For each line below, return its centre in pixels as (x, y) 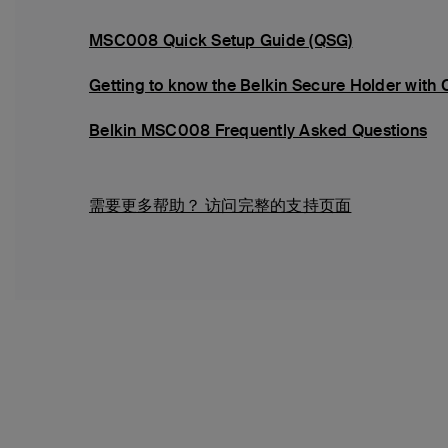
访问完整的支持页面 (278, 205)
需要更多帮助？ (147, 205)
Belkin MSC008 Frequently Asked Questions (258, 130)
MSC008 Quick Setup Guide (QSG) (221, 40)
